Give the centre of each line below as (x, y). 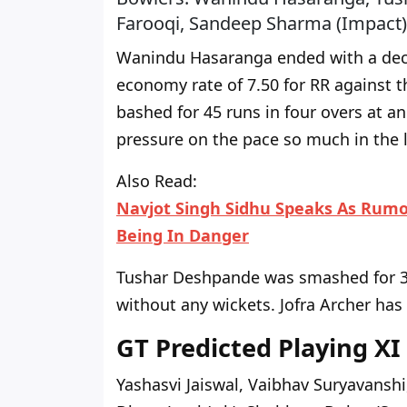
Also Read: (157, 181)
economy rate (172, 85)
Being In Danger (183, 236)
